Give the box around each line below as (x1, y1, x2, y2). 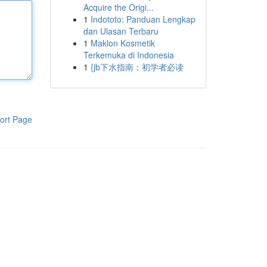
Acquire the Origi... (83, 1, 154, 13)
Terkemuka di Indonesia (83, 49, 174, 61)
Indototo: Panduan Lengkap (90, 13, 195, 25)
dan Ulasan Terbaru (83, 25, 159, 37)
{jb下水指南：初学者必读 (90, 61, 184, 73)
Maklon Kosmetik (90, 37, 155, 49)
